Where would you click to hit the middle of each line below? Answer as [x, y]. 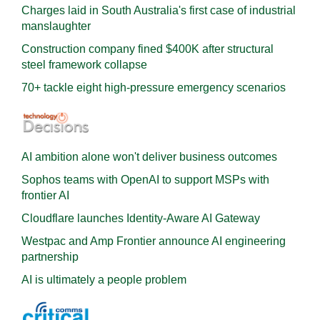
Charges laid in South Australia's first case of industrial [159, 10]
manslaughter [56, 26]
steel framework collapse [84, 65]
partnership [50, 257]
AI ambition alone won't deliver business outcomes [149, 157]
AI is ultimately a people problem [104, 280]
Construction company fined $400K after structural [147, 49]
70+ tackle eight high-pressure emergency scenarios [154, 87]
